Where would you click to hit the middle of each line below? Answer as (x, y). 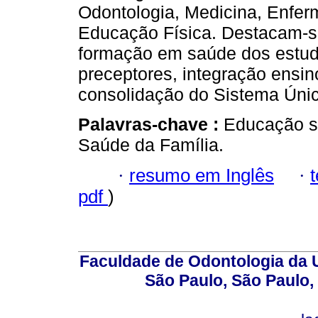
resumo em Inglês (202, 175)
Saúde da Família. (151, 145)
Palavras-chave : (151, 125)
